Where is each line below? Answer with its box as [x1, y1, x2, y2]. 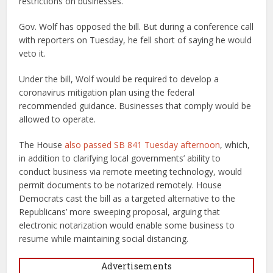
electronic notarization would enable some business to [19, 219, 235, 231]
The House [19, 138, 65, 151]
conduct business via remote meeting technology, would [19, 165, 243, 177]
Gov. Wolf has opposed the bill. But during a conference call [19, 20, 254, 32]
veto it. [19, 47, 46, 59]
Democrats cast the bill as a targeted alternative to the [19, 192, 236, 204]
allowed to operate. [19, 113, 96, 125]
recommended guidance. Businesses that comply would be [19, 99, 252, 112]
